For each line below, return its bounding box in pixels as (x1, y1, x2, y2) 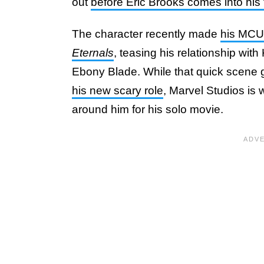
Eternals (72, 47, 114, 59)
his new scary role (72, 84, 163, 97)
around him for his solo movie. (72, 103, 223, 115)
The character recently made (72, 28, 220, 40)
